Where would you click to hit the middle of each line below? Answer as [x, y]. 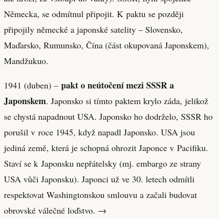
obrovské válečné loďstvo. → [55, 210]
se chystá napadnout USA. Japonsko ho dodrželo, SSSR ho [108, 116]
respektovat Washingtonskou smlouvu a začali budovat [100, 194]
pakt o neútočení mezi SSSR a [118, 85]
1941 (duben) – [33, 85]
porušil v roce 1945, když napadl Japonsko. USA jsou [99, 132]
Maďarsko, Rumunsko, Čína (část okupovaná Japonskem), [107, 45]
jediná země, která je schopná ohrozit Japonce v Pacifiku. [106, 147]
